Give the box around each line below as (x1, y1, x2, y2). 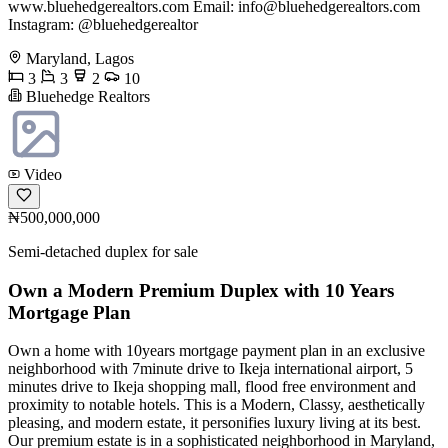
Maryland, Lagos (26, 50, 134, 67)
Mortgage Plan (8, 301, 131, 323)
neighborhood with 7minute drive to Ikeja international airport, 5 (8, 360, 413, 378)
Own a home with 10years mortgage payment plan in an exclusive (8, 342, 425, 360)
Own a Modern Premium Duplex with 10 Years (8, 279, 394, 301)
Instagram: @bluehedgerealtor (8, 16, 198, 33)
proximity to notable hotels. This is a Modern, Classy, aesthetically (8, 396, 425, 414)
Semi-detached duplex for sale (8, 243, 198, 260)
